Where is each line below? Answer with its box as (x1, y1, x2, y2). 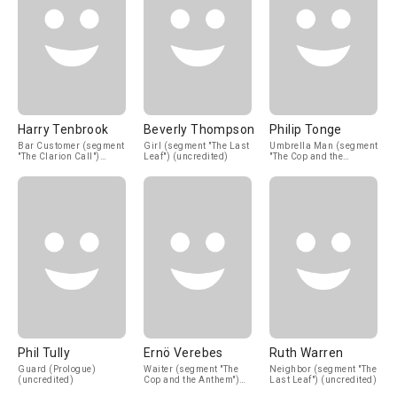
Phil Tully (18, 346, 70, 360)
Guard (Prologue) (18, 364, 96, 374)
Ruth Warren (269, 346, 344, 360)
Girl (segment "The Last (144, 141, 250, 151)
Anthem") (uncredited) (269, 162, 369, 172)
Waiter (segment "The (144, 364, 238, 374)
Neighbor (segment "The (269, 364, 377, 374)
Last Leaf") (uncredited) (269, 375, 377, 385)
